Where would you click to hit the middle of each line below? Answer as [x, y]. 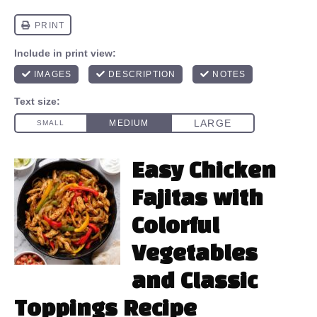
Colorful [175, 227]
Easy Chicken [204, 172]
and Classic [195, 282]
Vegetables [195, 255]
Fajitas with [197, 200]
